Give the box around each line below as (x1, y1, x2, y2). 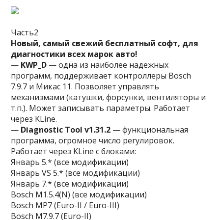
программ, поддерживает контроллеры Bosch (11, 70, 192, 81)
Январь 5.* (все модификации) (11, 157, 129, 167)
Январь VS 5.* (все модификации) (11, 167, 140, 178)
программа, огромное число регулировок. (11, 135, 175, 146)
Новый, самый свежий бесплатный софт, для (11, 38, 199, 49)
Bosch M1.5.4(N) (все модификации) (11, 189, 147, 200)
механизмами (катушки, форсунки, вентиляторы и (11, 92, 206, 103)
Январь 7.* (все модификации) (11, 178, 129, 189)
